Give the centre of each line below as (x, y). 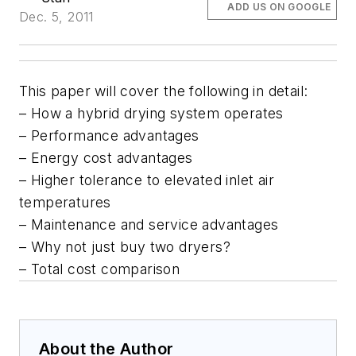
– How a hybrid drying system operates (151, 114)
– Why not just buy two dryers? (125, 247)
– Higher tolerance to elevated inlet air (147, 180)
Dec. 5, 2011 (56, 17)
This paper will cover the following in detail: (164, 91)
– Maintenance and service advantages (149, 225)
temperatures (65, 203)
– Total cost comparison (100, 269)
